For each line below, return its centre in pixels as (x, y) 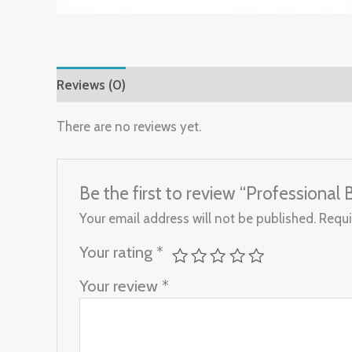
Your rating (118, 251)
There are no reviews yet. (129, 126)
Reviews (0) (91, 84)
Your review (121, 285)
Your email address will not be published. (198, 218)
